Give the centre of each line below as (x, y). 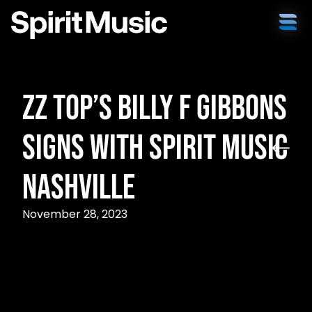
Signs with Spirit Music (155, 148)
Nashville (79, 188)
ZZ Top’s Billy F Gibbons (155, 109)
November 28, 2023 (75, 214)
